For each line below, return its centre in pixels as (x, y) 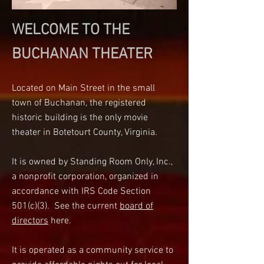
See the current (87, 206)
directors (30, 221)
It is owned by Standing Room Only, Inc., (92, 162)
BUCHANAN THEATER (82, 55)
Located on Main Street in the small (83, 88)
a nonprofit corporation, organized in (85, 177)
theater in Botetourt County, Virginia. (85, 133)
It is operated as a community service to (93, 250)
